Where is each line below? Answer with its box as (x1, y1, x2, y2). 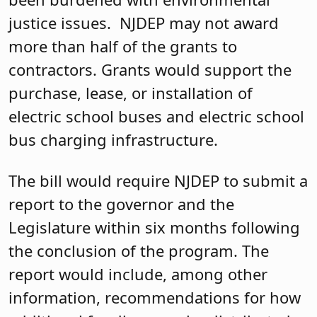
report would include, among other (8, 263, 267, 284)
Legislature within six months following (8, 216, 300, 238)
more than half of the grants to (8, 35, 237, 57)
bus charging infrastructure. (8, 129, 218, 151)
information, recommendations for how (8, 286, 301, 308)
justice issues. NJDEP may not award (8, 12, 279, 34)
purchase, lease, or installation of (8, 82, 253, 104)
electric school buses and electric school (8, 105, 304, 127)
